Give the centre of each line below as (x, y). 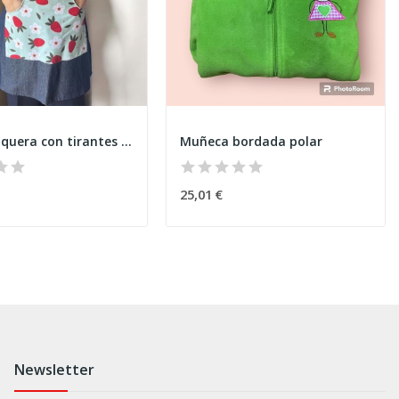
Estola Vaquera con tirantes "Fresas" (127, 142)
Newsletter (54, 370)
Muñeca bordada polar (252, 142)
